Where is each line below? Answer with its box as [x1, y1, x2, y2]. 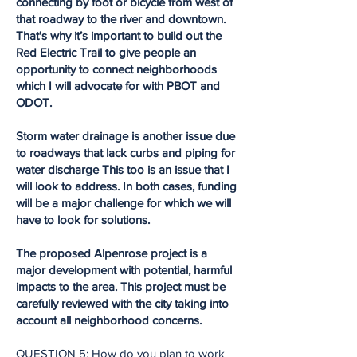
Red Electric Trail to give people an [16, 45, 196, 59]
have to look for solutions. [16, 213, 150, 226]
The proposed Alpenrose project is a [16, 246, 207, 260]
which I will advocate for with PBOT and [16, 79, 220, 92]
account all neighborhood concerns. [16, 313, 202, 327]
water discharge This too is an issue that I [16, 163, 229, 176]
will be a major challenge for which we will [16, 196, 231, 210]
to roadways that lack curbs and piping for [16, 146, 235, 159]
